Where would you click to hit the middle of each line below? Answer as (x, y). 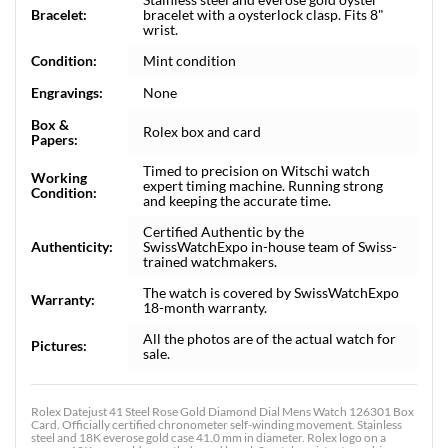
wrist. (160, 29)
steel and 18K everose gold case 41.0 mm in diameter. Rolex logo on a (208, 437)
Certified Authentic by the (223, 231)
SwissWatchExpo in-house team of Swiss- (270, 246)
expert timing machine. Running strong (263, 185)
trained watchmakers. (210, 261)
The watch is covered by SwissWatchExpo (271, 292)
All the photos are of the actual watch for (269, 338)
